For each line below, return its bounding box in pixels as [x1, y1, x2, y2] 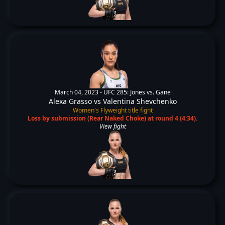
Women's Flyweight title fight [72, 106, 153, 115]
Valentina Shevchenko [102, 96, 177, 106]
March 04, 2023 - [54, 88, 103, 96]
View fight [99, 122, 126, 131]
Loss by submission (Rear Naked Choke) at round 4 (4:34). [28, 114, 197, 123]
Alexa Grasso [48, 96, 92, 106]
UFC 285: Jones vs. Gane [103, 88, 171, 96]
